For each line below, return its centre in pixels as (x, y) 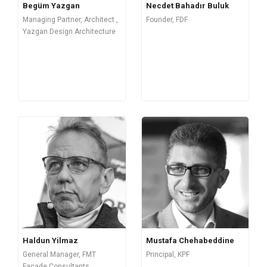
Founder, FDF (167, 20)
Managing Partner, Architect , (70, 20)
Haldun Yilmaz (50, 241)
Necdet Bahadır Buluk (187, 6)
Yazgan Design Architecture (69, 32)
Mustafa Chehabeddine (190, 240)
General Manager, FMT (59, 255)
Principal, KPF (167, 254)
